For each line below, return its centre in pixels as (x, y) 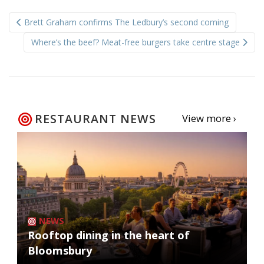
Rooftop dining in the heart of (109, 235)
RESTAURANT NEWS (95, 119)
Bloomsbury (60, 251)
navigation (49, 32)
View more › (209, 118)
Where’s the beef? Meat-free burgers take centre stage (137, 42)
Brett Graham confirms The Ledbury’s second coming (125, 22)
